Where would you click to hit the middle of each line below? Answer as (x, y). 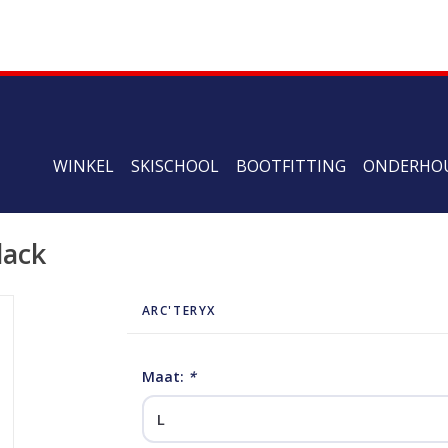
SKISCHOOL (175, 166)
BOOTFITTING (291, 166)
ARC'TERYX (178, 310)
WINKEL (83, 166)
